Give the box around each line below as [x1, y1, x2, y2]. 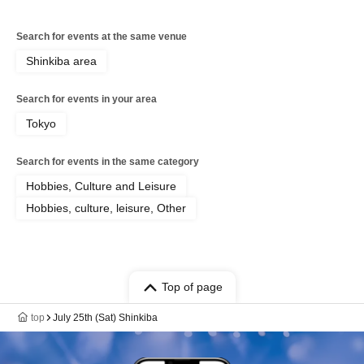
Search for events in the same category [16, 156, 199, 168]
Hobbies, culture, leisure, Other [26, 201, 186, 215]
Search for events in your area [16, 93, 157, 106]
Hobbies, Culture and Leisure [26, 180, 176, 193]
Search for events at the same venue [16, 31, 187, 43]
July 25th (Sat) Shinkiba [53, 312, 158, 324]
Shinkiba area [26, 54, 97, 68]
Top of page [161, 280, 223, 294]
